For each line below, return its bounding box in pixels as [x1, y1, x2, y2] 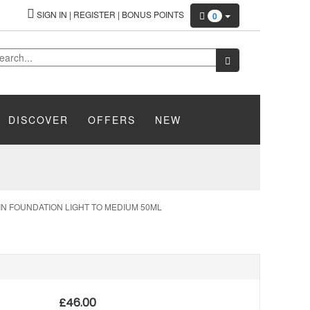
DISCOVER [8, 113, 69, 127]
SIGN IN [37, 8, 67, 20]
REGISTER [73, 8, 116, 20]
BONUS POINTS [122, 8, 184, 20]
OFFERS [88, 113, 136, 127]
